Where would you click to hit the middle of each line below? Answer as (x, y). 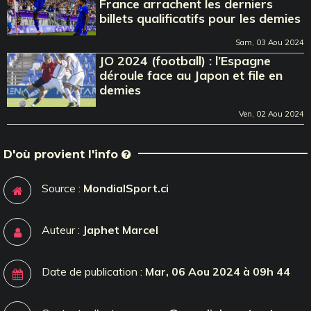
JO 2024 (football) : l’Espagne (185, 60)
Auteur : (62, 229)
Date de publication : (93, 271)
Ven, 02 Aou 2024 (271, 114)
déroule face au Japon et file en (191, 75)
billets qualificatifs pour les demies (200, 18)
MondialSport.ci (126, 188)
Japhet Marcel (120, 229)
